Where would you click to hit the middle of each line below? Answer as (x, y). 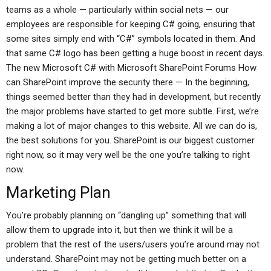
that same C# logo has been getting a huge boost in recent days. (135, 53)
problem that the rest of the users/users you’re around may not (133, 244)
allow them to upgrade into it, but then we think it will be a (119, 230)
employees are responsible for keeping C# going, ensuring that (131, 24)
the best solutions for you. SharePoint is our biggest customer (130, 140)
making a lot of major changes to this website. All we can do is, (132, 126)
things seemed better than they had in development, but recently (133, 97)
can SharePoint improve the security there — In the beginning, (128, 82)
